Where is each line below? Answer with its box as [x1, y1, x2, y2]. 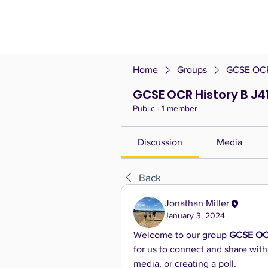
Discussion [138, 137, 183, 147]
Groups [177, 65, 207, 75]
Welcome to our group [133, 230, 229, 240]
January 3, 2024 [165, 211, 225, 221]
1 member [162, 103, 197, 113]
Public [133, 103, 155, 113]
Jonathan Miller [165, 198, 229, 208]
